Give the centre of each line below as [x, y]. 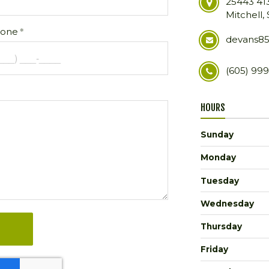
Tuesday [220, 180]
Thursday [221, 227]
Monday [218, 158]
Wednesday [227, 203]
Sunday [217, 135]
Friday [214, 249]
